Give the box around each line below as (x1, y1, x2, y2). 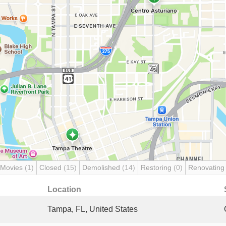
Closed (39, 163, 64, 172)
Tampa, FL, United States (47, 205, 138, 213)
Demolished (82, 163, 122, 172)
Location (47, 185, 81, 194)
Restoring (141, 163, 174, 172)
